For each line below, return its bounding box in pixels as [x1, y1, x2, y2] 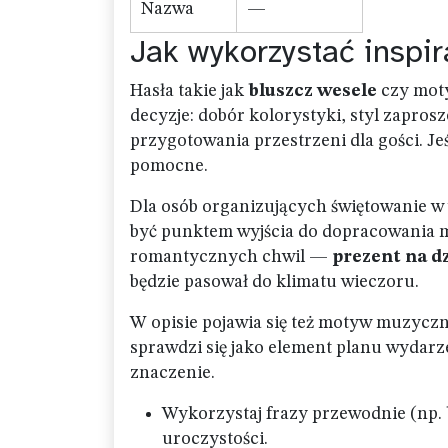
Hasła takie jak [130, 82, 248, 100]
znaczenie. [130, 364, 215, 382]
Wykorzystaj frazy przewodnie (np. [162, 405, 446, 423]
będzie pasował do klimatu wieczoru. [130, 273, 419, 291]
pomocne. [130, 157, 208, 175]
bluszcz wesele [248, 82, 377, 100]
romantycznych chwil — [130, 248, 332, 266]
